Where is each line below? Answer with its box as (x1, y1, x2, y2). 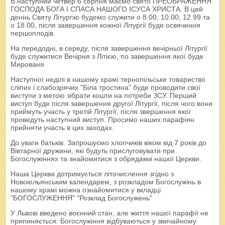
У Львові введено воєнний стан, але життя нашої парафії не (11, 209, 208, 217)
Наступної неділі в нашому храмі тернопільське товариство (11, 75, 205, 84)
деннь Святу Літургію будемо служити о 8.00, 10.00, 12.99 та (11, 13, 210, 22)
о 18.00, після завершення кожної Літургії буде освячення (11, 21, 200, 30)
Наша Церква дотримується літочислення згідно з (11, 170, 174, 178)
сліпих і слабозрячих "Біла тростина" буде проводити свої (11, 83, 200, 92)
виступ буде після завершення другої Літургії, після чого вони (11, 99, 212, 108)
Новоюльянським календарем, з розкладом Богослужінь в (11, 178, 201, 186)
